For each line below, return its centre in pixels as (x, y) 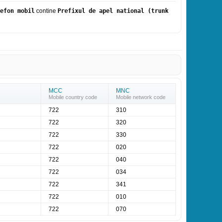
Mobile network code (141, 97)
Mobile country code (73, 97)
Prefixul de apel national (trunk (113, 11)
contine (46, 11)
